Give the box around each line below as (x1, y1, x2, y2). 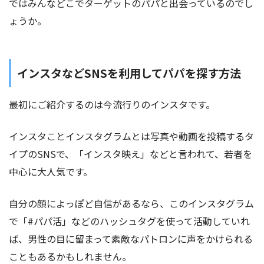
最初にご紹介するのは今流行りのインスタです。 (9, 97, 215, 111)
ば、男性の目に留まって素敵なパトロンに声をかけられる (9, 231, 253, 246)
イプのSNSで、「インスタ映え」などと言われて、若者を (9, 146, 252, 161)
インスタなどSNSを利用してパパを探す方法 (17, 65, 241, 82)
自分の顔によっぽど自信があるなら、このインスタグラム (9, 196, 254, 210)
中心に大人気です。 (9, 164, 93, 179)
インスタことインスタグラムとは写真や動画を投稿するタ (9, 128, 254, 143)
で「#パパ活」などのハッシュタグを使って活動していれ (9, 213, 250, 228)
